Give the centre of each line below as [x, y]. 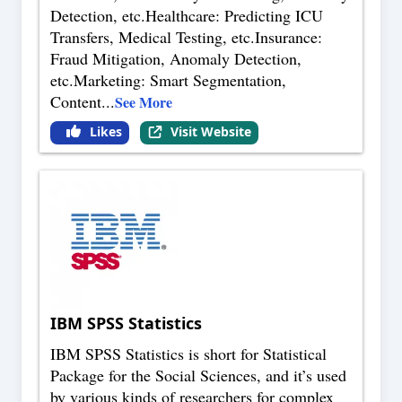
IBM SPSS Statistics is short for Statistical [188, 354]
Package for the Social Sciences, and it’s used [198, 376]
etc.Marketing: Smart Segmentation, [168, 80]
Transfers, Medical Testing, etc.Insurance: [186, 37]
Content [76, 102]
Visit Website [210, 132]
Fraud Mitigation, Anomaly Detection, [176, 59]
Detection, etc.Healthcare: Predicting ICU [187, 16]
